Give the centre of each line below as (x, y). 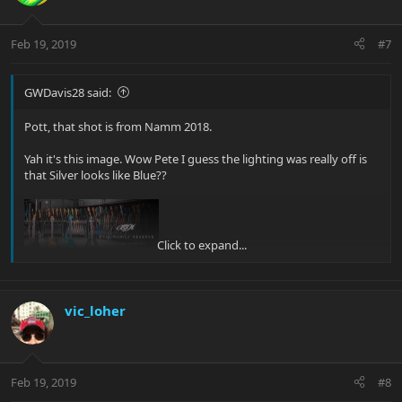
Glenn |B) (50, 297)
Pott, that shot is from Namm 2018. (118, 126)
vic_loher (95, 311)
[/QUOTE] (50, 330)
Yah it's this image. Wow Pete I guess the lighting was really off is (196, 158)
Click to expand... (202, 245)
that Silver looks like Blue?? (96, 175)
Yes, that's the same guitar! (96, 362)
